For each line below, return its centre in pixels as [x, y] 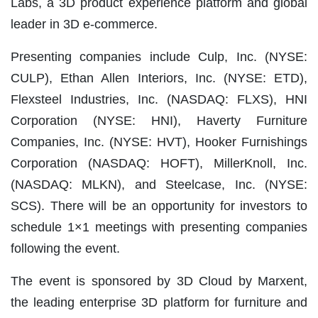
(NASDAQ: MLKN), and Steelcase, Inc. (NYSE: [159, 184]
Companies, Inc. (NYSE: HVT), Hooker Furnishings [159, 142]
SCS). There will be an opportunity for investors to [159, 205]
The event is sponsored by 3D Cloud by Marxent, [159, 281]
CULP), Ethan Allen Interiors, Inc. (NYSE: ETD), [159, 78]
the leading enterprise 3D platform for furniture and [159, 302]
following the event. [65, 248]
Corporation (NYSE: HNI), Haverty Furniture [159, 120]
